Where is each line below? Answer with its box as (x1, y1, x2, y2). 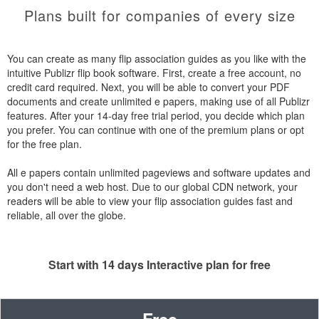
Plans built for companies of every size (23, 5, 296, 26)
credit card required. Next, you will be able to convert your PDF (7, 80, 290, 94)
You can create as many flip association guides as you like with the (7, 51, 306, 66)
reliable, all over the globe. (7, 208, 126, 222)
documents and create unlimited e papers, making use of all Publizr (7, 94, 310, 108)
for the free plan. (7, 137, 82, 151)
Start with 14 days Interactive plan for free (48, 256, 271, 273)
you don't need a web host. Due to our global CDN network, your (7, 179, 298, 194)
